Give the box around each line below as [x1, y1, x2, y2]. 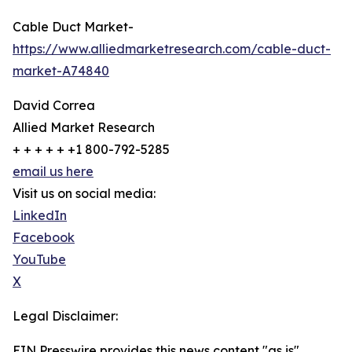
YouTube [13, 251, 66, 268]
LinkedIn [13, 207, 67, 224]
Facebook [13, 229, 75, 246]
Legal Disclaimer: [13, 308, 118, 324]
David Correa [13, 97, 95, 114]
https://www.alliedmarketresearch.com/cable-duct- [13, 41, 331, 57]
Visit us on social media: [13, 185, 156, 202]
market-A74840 [13, 63, 109, 79]
